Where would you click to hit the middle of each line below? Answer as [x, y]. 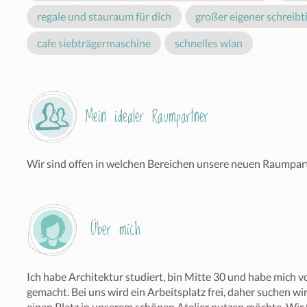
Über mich [115, 230]
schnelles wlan [209, 42]
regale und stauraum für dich [104, 16]
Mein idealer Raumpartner [147, 116]
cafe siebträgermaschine [94, 42]
